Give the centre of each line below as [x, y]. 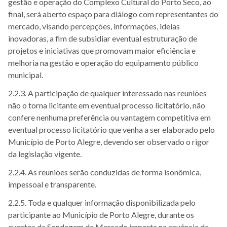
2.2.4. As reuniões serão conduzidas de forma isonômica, [105, 172]
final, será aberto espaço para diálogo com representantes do [113, 14]
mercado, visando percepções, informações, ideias [94, 26]
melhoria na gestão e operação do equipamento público [103, 63]
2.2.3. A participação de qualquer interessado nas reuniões [107, 93]
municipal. [26, 75]
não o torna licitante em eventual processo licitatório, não [107, 105]
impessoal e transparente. [52, 184]
